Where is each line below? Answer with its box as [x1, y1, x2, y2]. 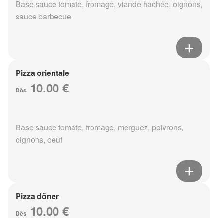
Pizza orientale [16, 67, 69, 79]
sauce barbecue [16, 11, 71, 22]
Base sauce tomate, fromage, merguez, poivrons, [16, 122, 183, 133]
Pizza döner [16, 190, 59, 202]
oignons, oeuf [16, 134, 62, 145]
